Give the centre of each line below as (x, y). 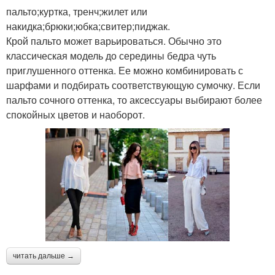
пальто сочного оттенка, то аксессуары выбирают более (134, 99)
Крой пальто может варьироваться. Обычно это (114, 41)
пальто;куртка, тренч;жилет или (77, 11)
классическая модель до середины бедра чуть (111, 55)
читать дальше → (44, 256)
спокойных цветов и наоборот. (76, 114)
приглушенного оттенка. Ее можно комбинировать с (125, 70)
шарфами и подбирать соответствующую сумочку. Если (133, 85)
